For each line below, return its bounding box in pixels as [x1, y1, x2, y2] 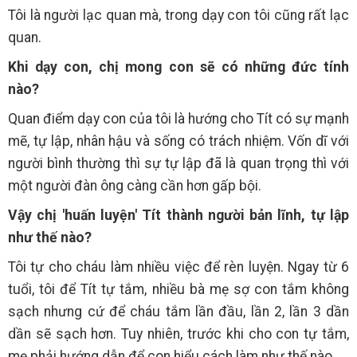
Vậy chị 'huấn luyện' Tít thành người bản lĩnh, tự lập [8, 206, 349, 223]
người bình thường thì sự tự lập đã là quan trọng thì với [8, 155, 349, 171]
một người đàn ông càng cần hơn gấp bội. [8, 177, 261, 194]
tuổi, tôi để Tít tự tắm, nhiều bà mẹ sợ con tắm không [8, 280, 349, 297]
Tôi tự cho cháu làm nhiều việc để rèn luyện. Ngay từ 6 [8, 258, 349, 275]
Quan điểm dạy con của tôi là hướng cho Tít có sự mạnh [8, 110, 349, 127]
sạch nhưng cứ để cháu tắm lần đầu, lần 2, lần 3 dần [8, 303, 349, 320]
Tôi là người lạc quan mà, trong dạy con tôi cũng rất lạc [8, 6, 349, 23]
